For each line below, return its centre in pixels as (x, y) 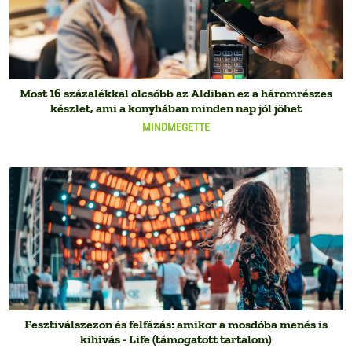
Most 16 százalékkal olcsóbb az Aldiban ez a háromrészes (176, 93)
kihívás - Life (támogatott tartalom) (176, 339)
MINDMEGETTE (176, 128)
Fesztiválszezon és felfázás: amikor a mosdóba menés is (176, 324)
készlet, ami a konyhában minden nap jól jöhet (176, 108)
